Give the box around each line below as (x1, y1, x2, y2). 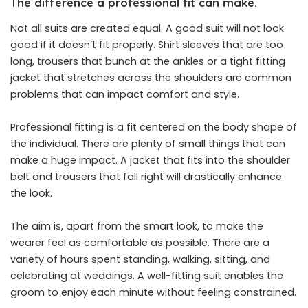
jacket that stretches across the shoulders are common (10, 71, 291, 85)
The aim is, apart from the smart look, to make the (10, 219, 263, 234)
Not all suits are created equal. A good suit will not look (10, 21, 284, 36)
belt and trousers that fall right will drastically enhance (10, 170, 282, 184)
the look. (10, 186, 52, 201)
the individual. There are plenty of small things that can (10, 137, 285, 151)
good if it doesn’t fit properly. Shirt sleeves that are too (10, 38, 283, 52)
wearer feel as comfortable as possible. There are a (10, 236, 269, 250)
